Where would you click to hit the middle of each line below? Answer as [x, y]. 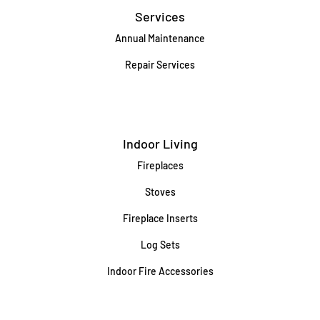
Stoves [160, 191]
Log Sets [160, 244]
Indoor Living [160, 143]
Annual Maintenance [160, 38]
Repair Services [160, 64]
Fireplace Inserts [160, 218]
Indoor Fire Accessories [160, 271]
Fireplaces [160, 165]
